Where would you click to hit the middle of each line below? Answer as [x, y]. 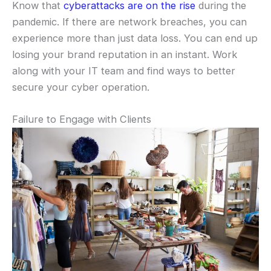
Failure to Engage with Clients [82, 119]
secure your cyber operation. [81, 87]
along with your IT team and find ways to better [124, 70]
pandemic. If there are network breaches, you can [129, 21]
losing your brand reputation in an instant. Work [125, 54]
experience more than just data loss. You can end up [135, 38]
